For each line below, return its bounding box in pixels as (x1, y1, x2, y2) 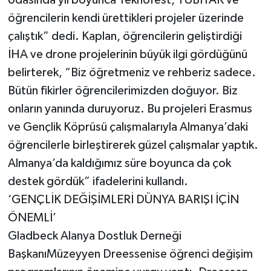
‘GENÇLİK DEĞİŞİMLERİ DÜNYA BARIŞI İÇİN (7, 193, 239, 206)
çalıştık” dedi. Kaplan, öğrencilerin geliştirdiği (7, 30, 242, 42)
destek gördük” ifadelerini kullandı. (7, 175, 188, 188)
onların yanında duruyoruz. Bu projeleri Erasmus (7, 102, 252, 115)
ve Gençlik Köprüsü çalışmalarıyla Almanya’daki (7, 120, 248, 133)
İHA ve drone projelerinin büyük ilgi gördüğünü (7, 48, 247, 60)
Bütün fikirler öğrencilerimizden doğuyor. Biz (7, 84, 238, 97)
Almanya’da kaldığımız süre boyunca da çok (7, 157, 231, 169)
